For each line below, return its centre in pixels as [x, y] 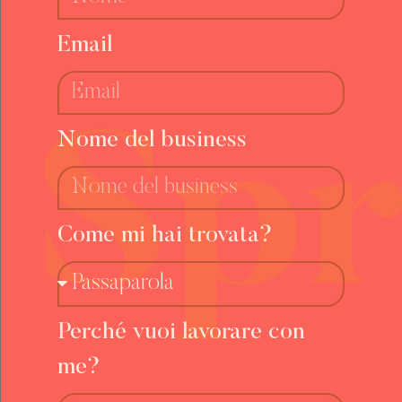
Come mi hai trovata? [165, 236]
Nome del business [152, 140]
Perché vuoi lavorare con [181, 332]
